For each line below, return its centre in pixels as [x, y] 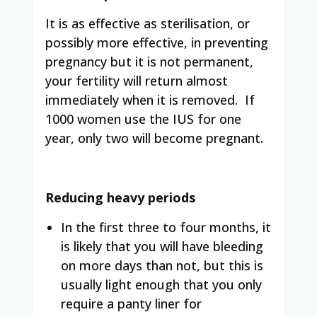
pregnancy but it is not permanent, [149, 61]
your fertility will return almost [137, 80]
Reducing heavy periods [120, 197]
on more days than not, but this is [162, 265]
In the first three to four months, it [166, 227]
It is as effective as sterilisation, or [148, 23]
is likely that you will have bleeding [162, 246]
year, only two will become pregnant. [154, 138]
